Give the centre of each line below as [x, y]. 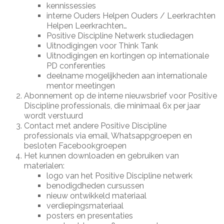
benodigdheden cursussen [95, 186]
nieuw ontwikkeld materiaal [97, 196]
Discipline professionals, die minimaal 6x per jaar [112, 106]
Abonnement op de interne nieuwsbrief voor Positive [121, 96]
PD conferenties [76, 66]
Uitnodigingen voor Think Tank [102, 46]
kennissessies [71, 6]
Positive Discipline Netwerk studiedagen [120, 36]
